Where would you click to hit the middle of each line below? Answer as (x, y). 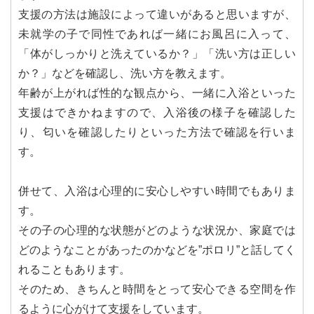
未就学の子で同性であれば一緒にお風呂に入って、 (157, 34)
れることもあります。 (74, 269)
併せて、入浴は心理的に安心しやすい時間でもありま (157, 191)
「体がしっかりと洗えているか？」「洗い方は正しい (157, 54)
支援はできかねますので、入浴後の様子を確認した (157, 112)
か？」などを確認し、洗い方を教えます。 (125, 73)
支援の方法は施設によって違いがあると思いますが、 (157, 14)
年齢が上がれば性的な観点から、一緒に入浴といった (157, 93)
